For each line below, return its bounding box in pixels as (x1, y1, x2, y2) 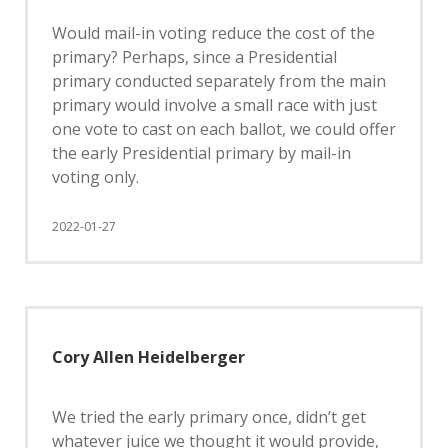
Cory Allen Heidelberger (52, 346, 245, 368)
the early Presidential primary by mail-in (52, 142, 351, 164)
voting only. (52, 166, 139, 188)
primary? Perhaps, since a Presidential (52, 46, 337, 68)
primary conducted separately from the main (52, 70, 386, 92)
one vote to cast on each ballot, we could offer (52, 118, 396, 140)
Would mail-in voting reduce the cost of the (52, 22, 375, 44)
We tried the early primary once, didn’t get (52, 406, 366, 428)
